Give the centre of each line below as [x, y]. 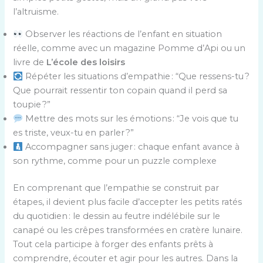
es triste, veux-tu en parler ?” [74, 133]
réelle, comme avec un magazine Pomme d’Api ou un [129, 48]
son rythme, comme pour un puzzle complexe [115, 161]
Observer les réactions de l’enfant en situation [123, 34]
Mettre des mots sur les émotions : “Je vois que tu [131, 119]
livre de [30, 63]
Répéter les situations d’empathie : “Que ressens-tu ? [136, 77]
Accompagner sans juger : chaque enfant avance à [131, 147]
